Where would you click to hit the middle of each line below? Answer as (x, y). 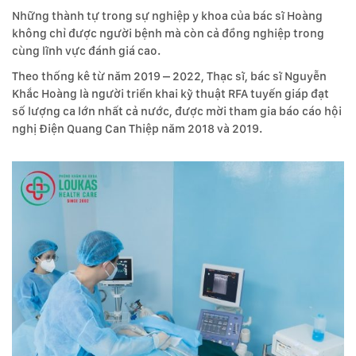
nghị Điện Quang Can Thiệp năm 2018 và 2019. (137, 128)
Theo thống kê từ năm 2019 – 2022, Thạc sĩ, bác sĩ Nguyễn (169, 76)
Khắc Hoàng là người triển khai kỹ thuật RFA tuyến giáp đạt (170, 93)
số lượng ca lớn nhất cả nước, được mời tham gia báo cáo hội (177, 111)
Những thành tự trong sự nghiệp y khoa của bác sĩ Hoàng (167, 15)
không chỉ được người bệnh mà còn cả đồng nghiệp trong (168, 33)
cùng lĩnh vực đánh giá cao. (86, 50)
